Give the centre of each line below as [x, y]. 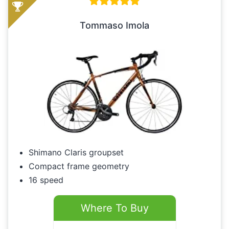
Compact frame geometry [79, 166]
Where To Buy [114, 208]
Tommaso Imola [114, 26]
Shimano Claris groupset [76, 153]
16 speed [46, 180]
